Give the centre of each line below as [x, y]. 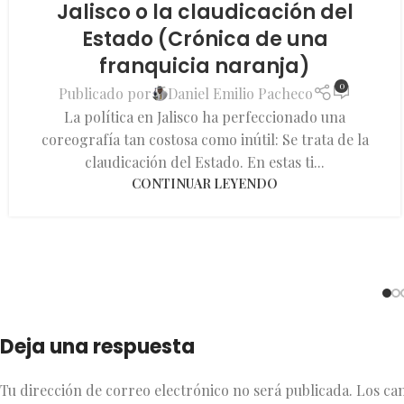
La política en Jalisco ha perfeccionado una [205, 117]
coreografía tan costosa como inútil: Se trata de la [205, 140]
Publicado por [106, 93]
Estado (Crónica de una [205, 40]
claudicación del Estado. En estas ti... [205, 162]
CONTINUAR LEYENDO [205, 184]
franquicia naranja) [205, 67]
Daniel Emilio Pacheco [241, 93]
